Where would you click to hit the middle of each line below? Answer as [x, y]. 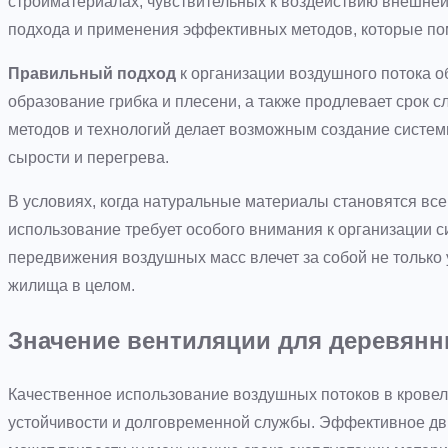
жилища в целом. [71, 286]
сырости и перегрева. [88, 158]
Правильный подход [92, 74]
